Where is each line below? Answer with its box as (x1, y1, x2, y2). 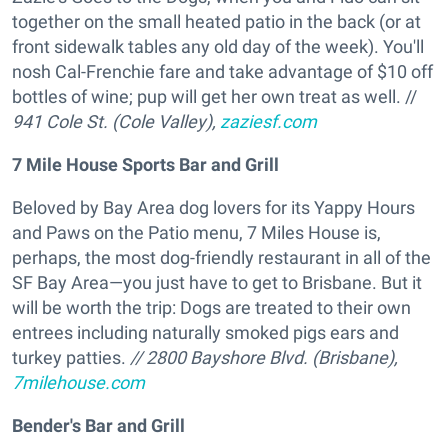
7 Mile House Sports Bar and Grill (12, 154, 279, 176)
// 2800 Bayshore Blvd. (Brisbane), (130, 347, 398, 369)
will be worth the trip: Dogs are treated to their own (12, 297, 411, 319)
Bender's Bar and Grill (12, 415, 185, 437)
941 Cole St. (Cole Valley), (12, 111, 220, 133)
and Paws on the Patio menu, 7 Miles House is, (12, 222, 381, 244)
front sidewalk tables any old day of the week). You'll (12, 36, 424, 58)
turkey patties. (12, 347, 130, 369)
